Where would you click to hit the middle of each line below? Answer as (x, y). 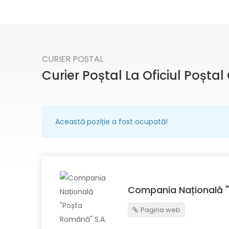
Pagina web (160, 210)
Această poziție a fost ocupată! (111, 122)
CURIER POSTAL (73, 59)
